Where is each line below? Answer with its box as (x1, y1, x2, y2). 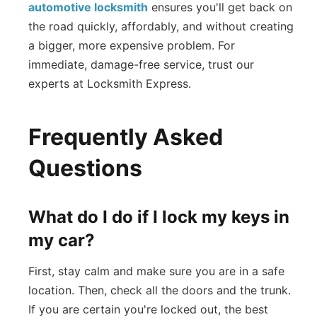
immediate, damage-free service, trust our (28, 57, 255, 71)
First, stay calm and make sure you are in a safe (28, 263, 285, 278)
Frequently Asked (28, 122, 224, 151)
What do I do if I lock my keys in (28, 206, 290, 227)
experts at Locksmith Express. (28, 76, 192, 91)
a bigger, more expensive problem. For (28, 38, 236, 52)
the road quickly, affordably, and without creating (28, 18, 294, 33)
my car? (28, 229, 96, 250)
